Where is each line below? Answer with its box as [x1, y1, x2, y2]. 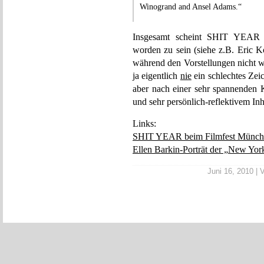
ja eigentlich [133, 71, 180, 81]
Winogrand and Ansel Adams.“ [140, 2, 242, 11]
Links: [133, 118, 156, 128]
